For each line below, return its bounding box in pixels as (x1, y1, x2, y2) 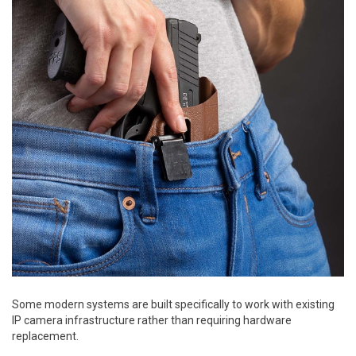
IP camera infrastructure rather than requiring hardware (12, 314, 292, 327)
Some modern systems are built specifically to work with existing (12, 298, 335, 311)
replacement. (12, 330, 79, 343)
